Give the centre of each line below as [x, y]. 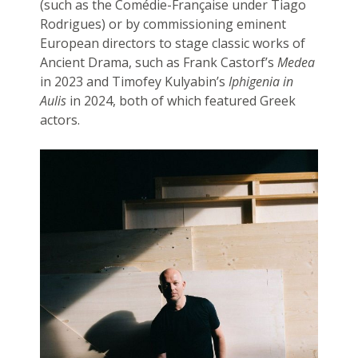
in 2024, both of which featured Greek [181, 100]
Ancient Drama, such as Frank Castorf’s [158, 62]
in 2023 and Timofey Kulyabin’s [134, 81]
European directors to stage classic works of [172, 43]
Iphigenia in [261, 81]
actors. [60, 119]
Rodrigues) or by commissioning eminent [163, 24]
